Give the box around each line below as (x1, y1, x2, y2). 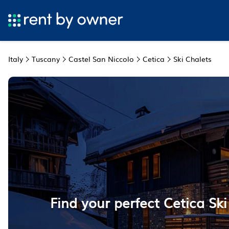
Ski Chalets (173, 54, 212, 64)
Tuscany (32, 54, 60, 64)
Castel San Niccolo (68, 54, 134, 64)
